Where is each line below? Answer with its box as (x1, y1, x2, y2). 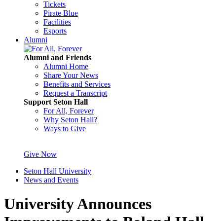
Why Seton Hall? (43, 115, 97, 124)
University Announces (4, 195, 151, 213)
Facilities (43, 18, 71, 26)
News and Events (24, 176, 78, 184)
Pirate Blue (43, 9, 78, 17)
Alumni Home (43, 62, 88, 71)
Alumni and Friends (24, 53, 91, 62)
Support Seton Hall (24, 98, 88, 106)
